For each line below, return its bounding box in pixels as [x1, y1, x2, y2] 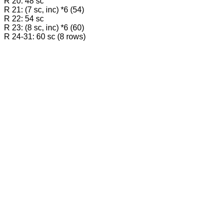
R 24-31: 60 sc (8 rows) [4, 32, 86, 41]
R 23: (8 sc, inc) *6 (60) [4, 23, 84, 32]
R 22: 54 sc [4, 14, 44, 23]
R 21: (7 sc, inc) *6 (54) [4, 5, 84, 14]
